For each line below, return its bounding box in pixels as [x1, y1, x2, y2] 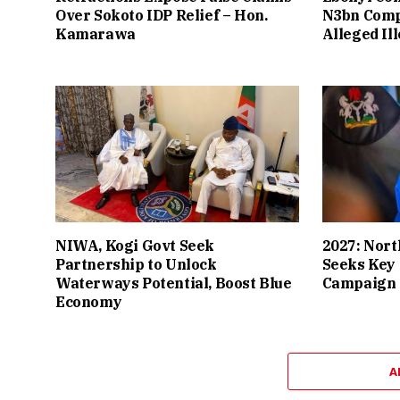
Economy [55, 293, 122, 312]
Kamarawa [55, 24, 139, 43]
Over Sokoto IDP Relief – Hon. [55, 5, 268, 24]
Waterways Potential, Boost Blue [55, 274, 292, 293]
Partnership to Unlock [55, 255, 217, 274]
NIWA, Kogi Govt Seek [55, 237, 215, 255]
